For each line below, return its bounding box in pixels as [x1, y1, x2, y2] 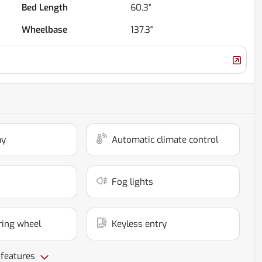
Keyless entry [112, 218, 167, 230]
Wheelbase [22, 24, 68, 36]
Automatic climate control [112, 134, 219, 146]
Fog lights [112, 176, 154, 188]
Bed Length [22, 2, 68, 14]
